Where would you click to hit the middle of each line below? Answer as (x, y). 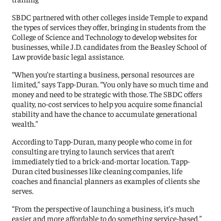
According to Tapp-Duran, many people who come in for (102, 141)
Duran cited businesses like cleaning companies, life (97, 170)
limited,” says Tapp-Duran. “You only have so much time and (110, 84)
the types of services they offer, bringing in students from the (109, 26)
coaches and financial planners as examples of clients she (106, 180)
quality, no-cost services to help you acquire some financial (108, 103)
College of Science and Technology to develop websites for (105, 36)
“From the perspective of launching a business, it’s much (103, 208)
